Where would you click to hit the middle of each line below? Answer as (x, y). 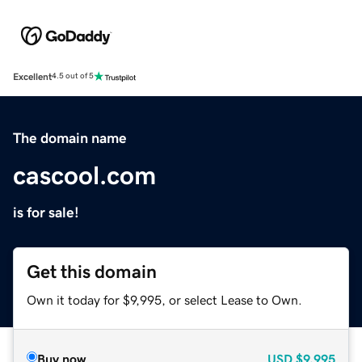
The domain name (70, 138)
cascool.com (84, 175)
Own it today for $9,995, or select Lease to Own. (164, 299)
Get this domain (92, 271)
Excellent (32, 76)
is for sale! (46, 212)
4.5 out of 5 (73, 76)
